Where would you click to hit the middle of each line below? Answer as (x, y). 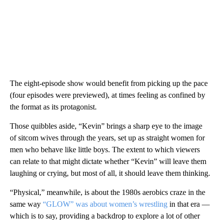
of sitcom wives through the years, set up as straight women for (107, 138)
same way (25, 204)
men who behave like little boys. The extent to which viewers (105, 150)
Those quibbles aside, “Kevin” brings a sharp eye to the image (106, 126)
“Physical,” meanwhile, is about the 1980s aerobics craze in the (108, 192)
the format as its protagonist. (53, 107)
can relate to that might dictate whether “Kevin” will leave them (108, 162)
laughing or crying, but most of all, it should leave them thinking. (110, 173)
